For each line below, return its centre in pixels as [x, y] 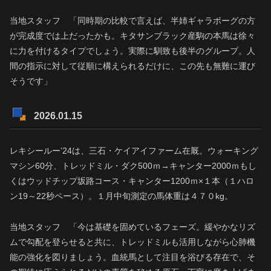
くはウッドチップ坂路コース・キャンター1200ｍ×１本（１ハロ [132, 181]
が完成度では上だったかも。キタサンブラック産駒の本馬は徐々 [132, 36]
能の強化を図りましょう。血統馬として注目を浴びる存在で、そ [132, 257]
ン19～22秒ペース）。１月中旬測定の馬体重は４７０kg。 [121, 196]
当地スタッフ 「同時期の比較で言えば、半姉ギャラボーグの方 [132, 21]
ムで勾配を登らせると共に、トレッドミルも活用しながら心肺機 [132, 242]
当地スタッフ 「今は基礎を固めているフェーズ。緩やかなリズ [132, 227]
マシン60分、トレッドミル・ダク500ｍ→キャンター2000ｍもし [133, 166]
